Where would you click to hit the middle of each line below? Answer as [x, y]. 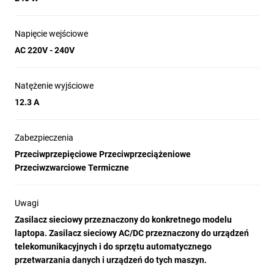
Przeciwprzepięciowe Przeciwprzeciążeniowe [103, 154]
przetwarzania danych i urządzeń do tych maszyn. [111, 260]
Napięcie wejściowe [51, 34]
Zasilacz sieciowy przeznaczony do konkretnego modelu [123, 220]
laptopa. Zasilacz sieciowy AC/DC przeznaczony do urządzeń [132, 233]
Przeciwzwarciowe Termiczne [72, 168]
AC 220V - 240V [45, 50]
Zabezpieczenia [44, 138]
